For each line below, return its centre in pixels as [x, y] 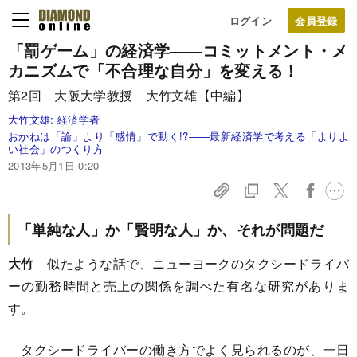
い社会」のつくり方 [56, 149]
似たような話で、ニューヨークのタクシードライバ [191, 263]
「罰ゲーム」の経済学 [89, 50]
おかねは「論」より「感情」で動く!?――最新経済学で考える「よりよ [178, 136]
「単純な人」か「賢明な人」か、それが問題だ [171, 229]
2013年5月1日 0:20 [54, 165]
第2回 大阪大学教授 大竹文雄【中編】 [129, 95]
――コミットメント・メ [259, 50]
